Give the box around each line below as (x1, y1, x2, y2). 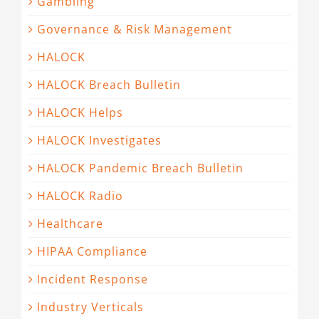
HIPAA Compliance (37, 244, 147, 260)
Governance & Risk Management (37, 21, 232, 38)
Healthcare (37, 216, 103, 232)
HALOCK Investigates (37, 132, 162, 149)
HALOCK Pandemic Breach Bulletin (37, 160, 244, 177)
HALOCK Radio (37, 188, 123, 204)
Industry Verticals (37, 299, 144, 315)
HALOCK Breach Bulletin (37, 77, 181, 93)
